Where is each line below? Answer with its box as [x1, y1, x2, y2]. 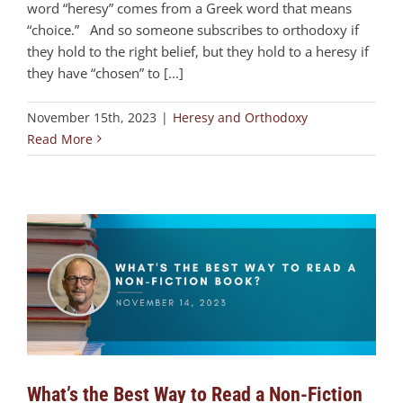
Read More [27, 130, 93, 148]
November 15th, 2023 [27, 108, 157, 126]
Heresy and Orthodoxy [173, 108, 308, 126]
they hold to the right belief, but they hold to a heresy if [27, 41, 369, 60]
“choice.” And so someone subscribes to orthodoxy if [27, 20, 359, 39]
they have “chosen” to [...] [27, 63, 184, 82]
